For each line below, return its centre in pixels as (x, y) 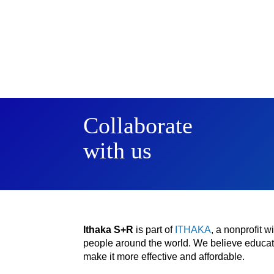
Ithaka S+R (108, 229)
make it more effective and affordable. (164, 256)
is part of (154, 229)
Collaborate (138, 125)
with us (117, 150)
